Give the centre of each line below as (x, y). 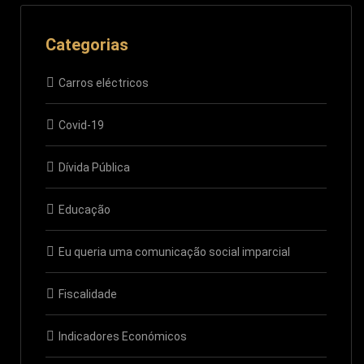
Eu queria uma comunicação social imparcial (174, 251)
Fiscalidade (88, 294)
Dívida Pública (94, 167)
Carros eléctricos (104, 82)
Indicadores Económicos (123, 336)
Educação (84, 209)
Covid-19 (81, 125)
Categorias (87, 44)
